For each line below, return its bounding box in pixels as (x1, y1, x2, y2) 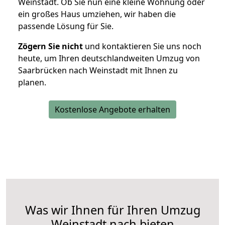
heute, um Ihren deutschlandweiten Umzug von (18, 53, 200, 64)
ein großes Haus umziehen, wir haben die (18, 9, 176, 20)
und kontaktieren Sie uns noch (83, 41, 201, 52)
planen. (18, 77, 46, 88)
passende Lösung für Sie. (18, 21, 114, 32)
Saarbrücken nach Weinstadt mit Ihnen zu (18, 65, 178, 76)
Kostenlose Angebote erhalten (55, 104, 170, 116)
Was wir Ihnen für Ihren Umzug (25, 202, 200, 218)
